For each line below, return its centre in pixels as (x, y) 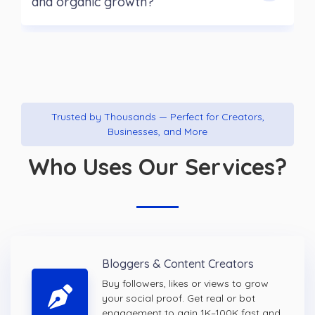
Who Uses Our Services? (157, 167)
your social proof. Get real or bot (179, 298)
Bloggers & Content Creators (178, 264)
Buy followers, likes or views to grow (185, 284)
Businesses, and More (157, 132)
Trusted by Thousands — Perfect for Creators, (157, 117)
